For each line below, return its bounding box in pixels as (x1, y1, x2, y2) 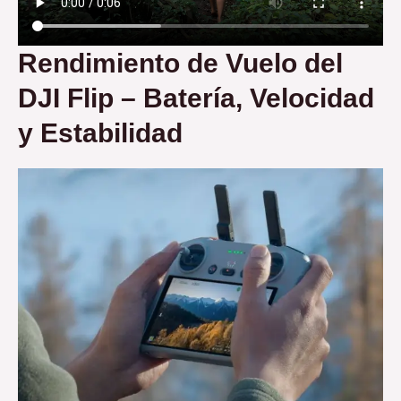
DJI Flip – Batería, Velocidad (18, 83, 374, 114)
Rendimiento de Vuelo (18, 48, 297, 79)
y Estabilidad (18, 118, 183, 149)
